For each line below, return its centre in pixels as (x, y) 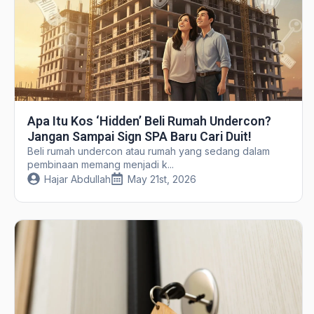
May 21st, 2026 (162, 179)
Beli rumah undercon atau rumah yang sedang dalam (148, 151)
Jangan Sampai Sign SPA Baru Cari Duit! (139, 136)
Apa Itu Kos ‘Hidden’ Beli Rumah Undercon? (149, 121)
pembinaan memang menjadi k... (100, 164)
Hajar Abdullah (77, 179)
